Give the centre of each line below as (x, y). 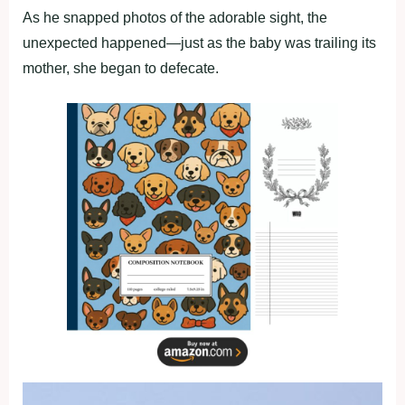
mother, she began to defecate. (121, 69)
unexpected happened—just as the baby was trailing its (199, 43)
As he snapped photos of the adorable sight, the (175, 18)
